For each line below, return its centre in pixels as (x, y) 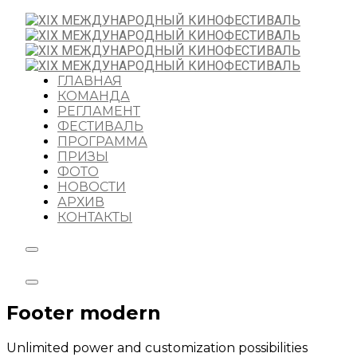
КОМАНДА (94, 96)
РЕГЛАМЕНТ (99, 111)
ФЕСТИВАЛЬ (100, 126)
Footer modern (84, 312)
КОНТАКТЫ (95, 217)
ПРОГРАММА (102, 141)
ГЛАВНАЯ (90, 81)
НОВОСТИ (92, 187)
